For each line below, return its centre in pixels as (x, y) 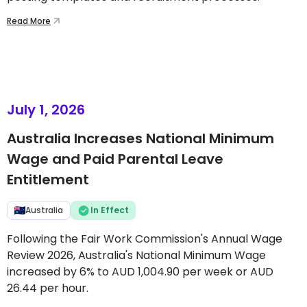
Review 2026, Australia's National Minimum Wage (136, 255)
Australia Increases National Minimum (140, 138)
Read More (29, 21)
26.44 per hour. (48, 288)
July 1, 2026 (46, 110)
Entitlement (48, 180)
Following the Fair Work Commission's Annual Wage (145, 239)
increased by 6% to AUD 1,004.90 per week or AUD (140, 272)
